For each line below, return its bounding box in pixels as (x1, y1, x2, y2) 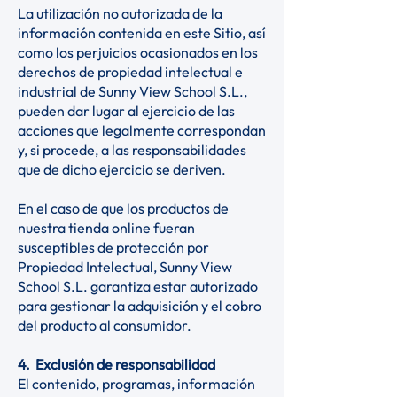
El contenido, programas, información (18, 375, 255, 393)
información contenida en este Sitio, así (18, 24, 266, 42)
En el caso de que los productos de (18, 199, 229, 217)
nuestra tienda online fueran (18, 219, 195, 237)
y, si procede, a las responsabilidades (18, 141, 246, 159)
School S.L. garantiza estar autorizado (18, 277, 258, 295)
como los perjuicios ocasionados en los (18, 43, 258, 61)
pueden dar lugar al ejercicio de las (18, 102, 235, 120)
